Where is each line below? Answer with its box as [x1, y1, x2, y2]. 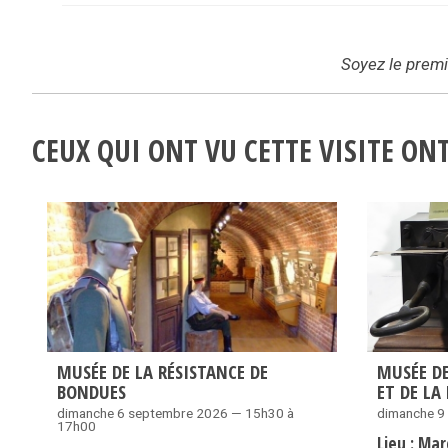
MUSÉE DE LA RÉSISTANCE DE [57, 359, 268, 385]
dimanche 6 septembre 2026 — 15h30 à [57, 405, 294, 422]
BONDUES [57, 379, 126, 405]
